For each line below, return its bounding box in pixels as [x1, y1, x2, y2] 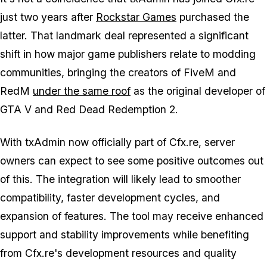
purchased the [176, 11, 249, 24]
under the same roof [33, 85, 131, 98]
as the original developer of [131, 85, 265, 98]
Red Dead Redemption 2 [56, 103, 175, 116]
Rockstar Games [96, 11, 176, 24]
